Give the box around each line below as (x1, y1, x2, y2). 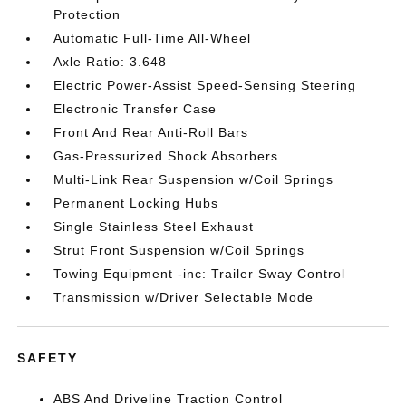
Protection (53, 6, 121, 22)
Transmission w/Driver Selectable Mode (53, 289, 314, 304)
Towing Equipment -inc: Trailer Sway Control (53, 266, 346, 281)
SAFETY (17, 350, 79, 365)
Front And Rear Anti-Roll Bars (53, 124, 249, 140)
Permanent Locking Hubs (53, 195, 219, 210)
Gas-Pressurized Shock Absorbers (53, 148, 279, 163)
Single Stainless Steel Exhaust (53, 218, 255, 234)
